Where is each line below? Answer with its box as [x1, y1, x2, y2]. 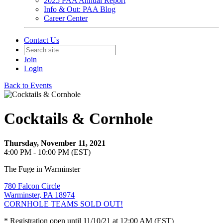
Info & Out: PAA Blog [44, 5, 115, 13]
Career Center [44, 14, 88, 22]
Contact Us [24, 36, 59, 44]
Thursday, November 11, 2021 [4, 138, 106, 147]
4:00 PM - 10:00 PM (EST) [4, 147, 91, 156]
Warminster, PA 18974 [4, 190, 75, 199]
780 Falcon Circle [4, 181, 60, 190]
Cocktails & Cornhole [4, 110, 153, 128]
